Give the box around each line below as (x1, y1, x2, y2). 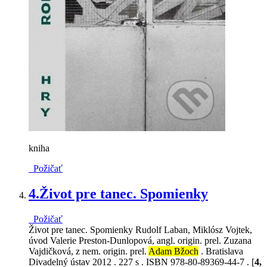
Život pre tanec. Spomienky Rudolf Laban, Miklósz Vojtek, (29, 225, 252, 235)
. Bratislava (198, 246, 243, 257)
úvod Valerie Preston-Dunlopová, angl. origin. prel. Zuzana (29, 235, 252, 246)
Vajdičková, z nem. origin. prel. (29, 246, 148, 257)
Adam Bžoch (148, 246, 198, 257)
